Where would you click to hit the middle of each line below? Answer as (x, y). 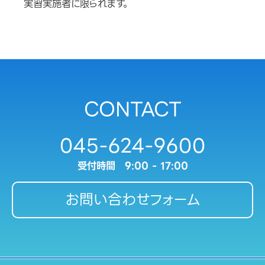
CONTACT (132, 110)
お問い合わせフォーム (132, 199)
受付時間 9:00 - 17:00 (132, 166)
